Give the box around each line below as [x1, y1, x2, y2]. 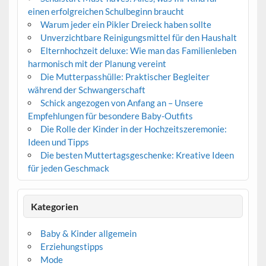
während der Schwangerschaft [27, 84, 145, 96]
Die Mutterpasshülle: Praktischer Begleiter [40, 71, 210, 83]
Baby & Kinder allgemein [40, 228, 137, 239]
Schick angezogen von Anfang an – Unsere [40, 97, 203, 109]
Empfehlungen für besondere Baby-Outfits [27, 110, 193, 122]
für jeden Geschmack [27, 163, 109, 174]
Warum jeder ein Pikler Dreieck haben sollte [40, 19, 211, 30]
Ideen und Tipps [27, 137, 89, 148]
